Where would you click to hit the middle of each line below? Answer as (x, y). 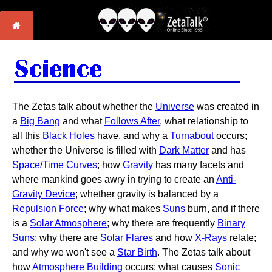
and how (174, 238)
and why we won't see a (65, 252)
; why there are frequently (162, 223)
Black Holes (69, 136)
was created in (227, 107)
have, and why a (132, 136)
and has (227, 150)
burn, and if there (223, 209)
